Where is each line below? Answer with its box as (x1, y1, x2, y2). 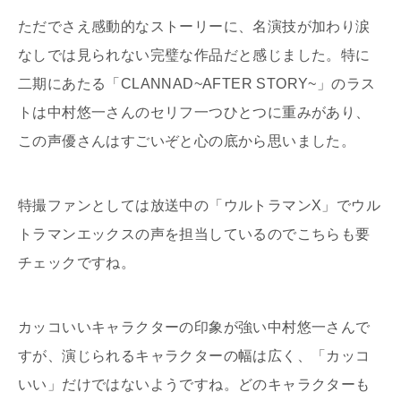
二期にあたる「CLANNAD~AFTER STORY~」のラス (18, 76, 376, 92)
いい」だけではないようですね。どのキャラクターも (18, 377, 371, 393)
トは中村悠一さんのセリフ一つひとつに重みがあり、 (18, 105, 371, 121)
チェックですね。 (18, 255, 136, 271)
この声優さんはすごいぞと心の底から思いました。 (18, 133, 356, 149)
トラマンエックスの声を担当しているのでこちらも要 (18, 226, 371, 243)
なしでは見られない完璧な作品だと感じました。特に (18, 47, 371, 64)
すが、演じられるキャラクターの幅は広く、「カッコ (18, 348, 371, 364)
